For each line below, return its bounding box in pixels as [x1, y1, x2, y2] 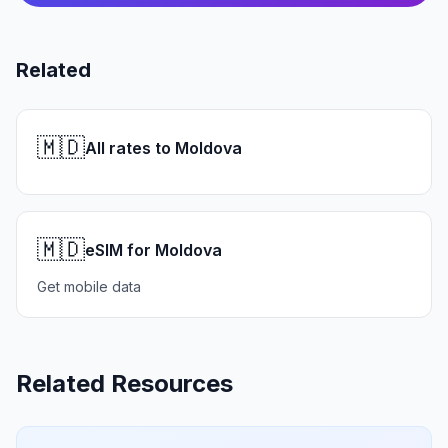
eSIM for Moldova [85, 240, 222, 260]
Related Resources [16, 369, 233, 398]
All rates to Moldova [85, 138, 242, 158]
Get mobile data [37, 278, 141, 295]
